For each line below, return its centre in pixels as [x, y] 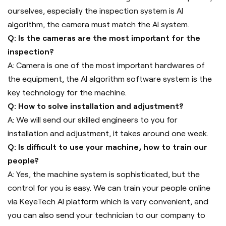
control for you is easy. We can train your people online [109, 188]
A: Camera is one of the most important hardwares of [106, 65]
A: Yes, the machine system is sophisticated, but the [104, 174]
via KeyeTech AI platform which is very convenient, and [108, 201]
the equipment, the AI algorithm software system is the [110, 79]
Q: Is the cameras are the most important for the [104, 38]
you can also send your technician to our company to [106, 215]
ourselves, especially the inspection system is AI [95, 11]
